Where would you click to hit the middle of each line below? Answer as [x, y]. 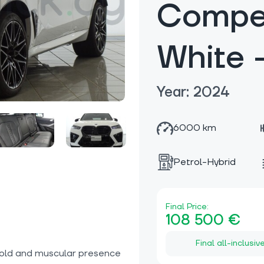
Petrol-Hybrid [204, 162]
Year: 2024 [193, 92]
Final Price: [187, 207]
